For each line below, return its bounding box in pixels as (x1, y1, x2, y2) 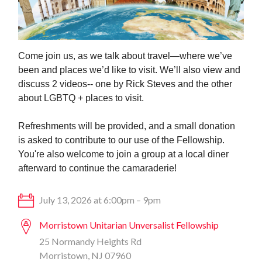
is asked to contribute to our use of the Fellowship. (18, 135, 225, 145)
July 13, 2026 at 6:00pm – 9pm (37, 194, 161, 205)
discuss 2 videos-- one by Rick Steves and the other (18, 78, 233, 89)
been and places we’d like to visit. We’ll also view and (18, 64, 241, 75)
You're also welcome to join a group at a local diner (18, 149, 229, 159)
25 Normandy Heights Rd (39, 235, 142, 247)
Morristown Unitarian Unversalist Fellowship (39, 219, 219, 231)
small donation (172, 120, 236, 131)
